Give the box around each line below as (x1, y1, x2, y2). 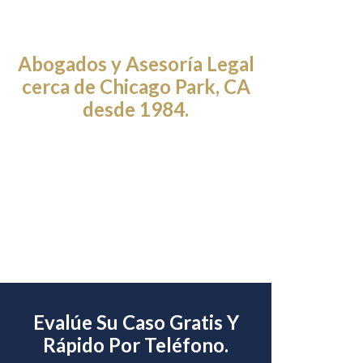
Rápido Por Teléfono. (43, 333, 229, 357)
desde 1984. (83, 97, 190, 122)
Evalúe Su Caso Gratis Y (32, 310, 239, 335)
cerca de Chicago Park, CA (21, 75, 250, 99)
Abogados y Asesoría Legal (17, 52, 254, 76)
